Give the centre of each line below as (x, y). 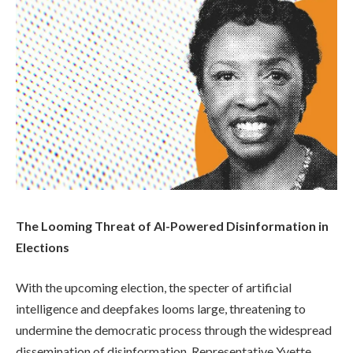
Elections (43, 247)
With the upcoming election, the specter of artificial (154, 288)
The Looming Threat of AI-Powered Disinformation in (172, 225)
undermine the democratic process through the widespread (174, 330)
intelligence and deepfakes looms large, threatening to (161, 309)
